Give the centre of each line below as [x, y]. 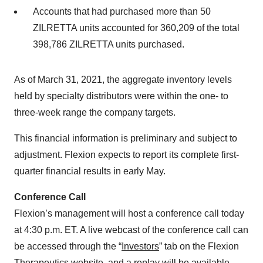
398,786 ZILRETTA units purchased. [109, 44]
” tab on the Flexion [199, 246]
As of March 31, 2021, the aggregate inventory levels [123, 80]
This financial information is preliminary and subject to [126, 138]
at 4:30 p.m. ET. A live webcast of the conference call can [131, 230]
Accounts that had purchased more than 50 [122, 11]
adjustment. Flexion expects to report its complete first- [127, 155]
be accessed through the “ [68, 246]
